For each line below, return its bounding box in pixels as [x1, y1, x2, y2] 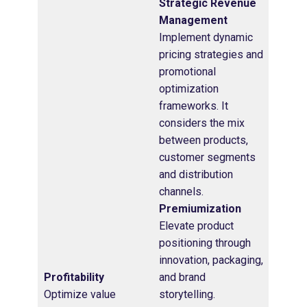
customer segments [159, 150, 256, 164]
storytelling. [159, 287, 218, 301]
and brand [159, 270, 206, 284]
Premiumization [159, 201, 244, 215]
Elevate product [159, 219, 234, 232]
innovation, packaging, [159, 253, 263, 267]
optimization [159, 82, 219, 95]
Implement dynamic [159, 30, 253, 44]
